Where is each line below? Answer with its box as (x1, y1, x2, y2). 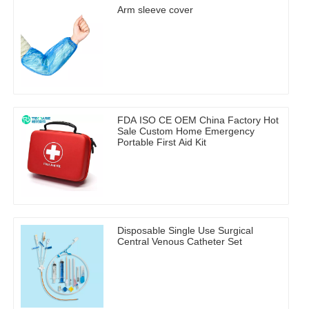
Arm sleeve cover (117, 4, 193, 16)
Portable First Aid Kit (117, 137, 206, 148)
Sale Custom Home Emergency (117, 126, 255, 137)
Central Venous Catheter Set (117, 236, 242, 248)
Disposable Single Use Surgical (117, 225, 253, 237)
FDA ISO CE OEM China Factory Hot (117, 114, 279, 126)
